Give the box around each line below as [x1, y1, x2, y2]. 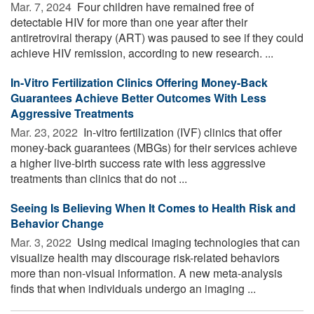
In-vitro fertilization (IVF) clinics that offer [81, 123, 282, 140]
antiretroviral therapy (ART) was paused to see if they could [11, 29, 303, 46]
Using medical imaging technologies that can [74, 233, 300, 250]
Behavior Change [11, 214, 104, 231]
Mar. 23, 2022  [11, 123, 81, 140]
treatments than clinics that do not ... [11, 170, 187, 186]
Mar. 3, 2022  [11, 233, 74, 250]
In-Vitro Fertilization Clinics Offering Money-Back [11, 74, 268, 90]
